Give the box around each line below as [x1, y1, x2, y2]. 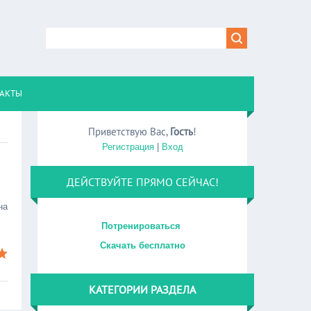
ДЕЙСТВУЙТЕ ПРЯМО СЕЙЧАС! [66, 175, 219, 189]
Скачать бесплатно [99, 240, 185, 251]
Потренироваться [99, 221, 187, 231]
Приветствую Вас [88, 125, 167, 138]
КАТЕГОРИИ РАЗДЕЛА [89, 283, 196, 296]
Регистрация [101, 142, 154, 152]
